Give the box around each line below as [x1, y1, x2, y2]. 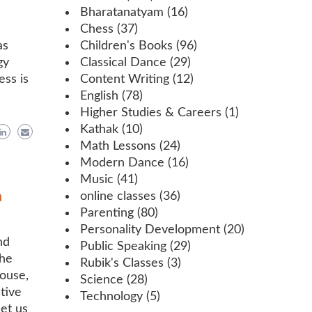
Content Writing [80, 72, 169, 86]
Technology [80, 290, 143, 303]
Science [80, 273, 123, 286]
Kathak [80, 123, 118, 136]
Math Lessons [80, 139, 156, 153]
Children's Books [80, 39, 173, 52]
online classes [80, 189, 156, 203]
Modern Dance [80, 156, 164, 169]
